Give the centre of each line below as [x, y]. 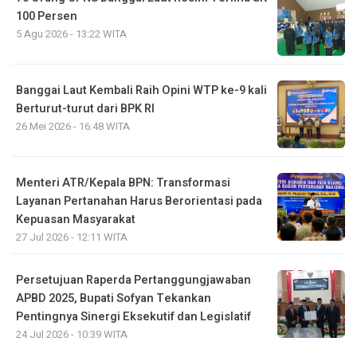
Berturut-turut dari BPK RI [85, 109]
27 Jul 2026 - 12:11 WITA [72, 237]
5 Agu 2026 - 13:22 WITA [71, 34]
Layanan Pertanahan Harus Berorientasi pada [139, 202]
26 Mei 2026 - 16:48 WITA [73, 127]
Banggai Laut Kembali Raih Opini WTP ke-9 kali [141, 91]
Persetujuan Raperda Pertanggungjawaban [133, 280]
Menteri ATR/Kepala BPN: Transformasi [123, 183]
